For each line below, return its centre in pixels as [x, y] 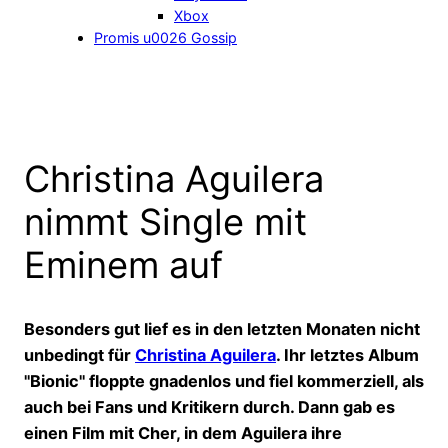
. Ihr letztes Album [347, 354]
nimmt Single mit [165, 222]
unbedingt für [79, 354]
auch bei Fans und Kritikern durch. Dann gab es [209, 406]
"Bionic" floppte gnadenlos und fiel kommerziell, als [224, 380]
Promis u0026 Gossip [165, 38]
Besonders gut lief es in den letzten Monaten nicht [222, 328]
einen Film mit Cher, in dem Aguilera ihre [183, 432]
